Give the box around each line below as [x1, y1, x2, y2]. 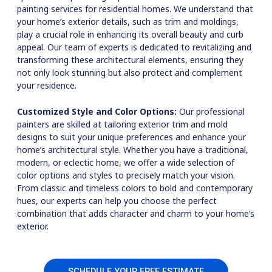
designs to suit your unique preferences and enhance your [17, 131, 246, 143]
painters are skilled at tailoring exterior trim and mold [17, 118, 228, 131]
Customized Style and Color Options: [17, 106, 177, 118]
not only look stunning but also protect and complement [17, 67, 242, 78]
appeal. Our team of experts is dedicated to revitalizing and [17, 41, 251, 53]
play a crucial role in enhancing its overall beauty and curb [17, 29, 243, 40]
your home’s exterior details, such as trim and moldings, [17, 16, 239, 27]
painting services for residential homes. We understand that [17, 3, 253, 15]
